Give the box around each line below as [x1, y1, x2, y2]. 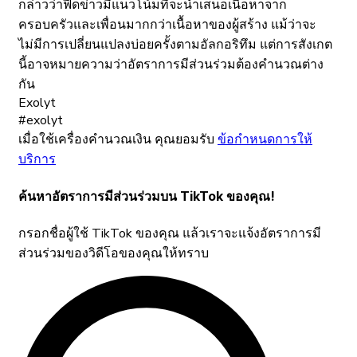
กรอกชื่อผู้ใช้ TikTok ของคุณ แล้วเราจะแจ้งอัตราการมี [18, 224, 321, 242]
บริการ [18, 151, 56, 169]
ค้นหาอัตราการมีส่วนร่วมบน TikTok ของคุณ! [18, 187, 275, 204]
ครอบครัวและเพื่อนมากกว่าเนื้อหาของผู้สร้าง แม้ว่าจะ [18, 16, 316, 34]
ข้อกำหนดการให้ [218, 131, 312, 149]
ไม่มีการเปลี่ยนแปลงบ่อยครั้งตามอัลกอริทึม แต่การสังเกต [18, 36, 332, 54]
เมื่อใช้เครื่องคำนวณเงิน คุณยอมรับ [18, 131, 218, 149]
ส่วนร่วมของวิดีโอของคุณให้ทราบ [18, 244, 209, 262]
